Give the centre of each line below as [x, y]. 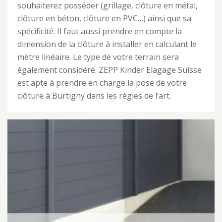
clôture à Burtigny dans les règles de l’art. [94, 96]
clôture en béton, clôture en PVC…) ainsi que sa [104, 18]
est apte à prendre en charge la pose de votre [102, 83]
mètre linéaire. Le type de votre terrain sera [98, 57]
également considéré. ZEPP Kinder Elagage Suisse [110, 70]
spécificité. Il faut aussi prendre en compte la [100, 31]
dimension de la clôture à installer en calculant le [107, 44]
